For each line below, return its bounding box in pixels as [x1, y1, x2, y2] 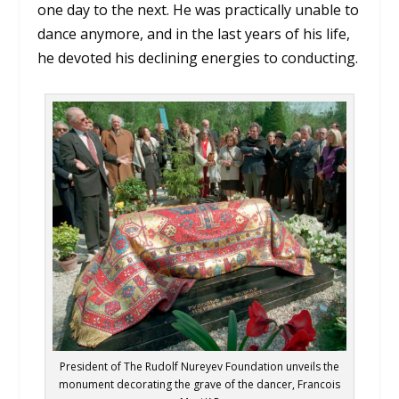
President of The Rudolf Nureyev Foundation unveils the [60, 358, 339, 374]
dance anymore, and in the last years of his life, [37, 24, 351, 45]
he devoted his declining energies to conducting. [37, 48, 359, 69]
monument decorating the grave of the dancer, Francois [59, 376, 340, 392]
